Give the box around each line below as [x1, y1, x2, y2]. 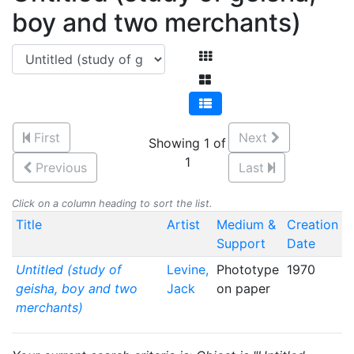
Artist [166, 217, 200, 232]
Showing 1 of [149, 135, 226, 151]
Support [216, 235, 265, 251]
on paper [216, 281, 274, 296]
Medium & [216, 217, 276, 232]
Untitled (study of [15, 262, 122, 277]
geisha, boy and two [15, 281, 137, 296]
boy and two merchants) [12, 7, 301, 38]
